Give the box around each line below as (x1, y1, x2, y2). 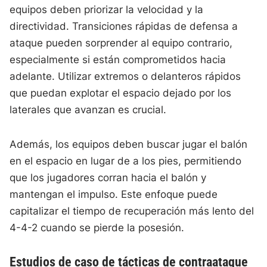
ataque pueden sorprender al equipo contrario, (10, 37, 233, 49)
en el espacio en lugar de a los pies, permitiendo (10, 155, 242, 167)
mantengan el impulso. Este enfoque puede (10, 188, 218, 201)
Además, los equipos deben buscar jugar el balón (10, 138, 248, 151)
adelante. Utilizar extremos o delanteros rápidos (10, 70, 241, 83)
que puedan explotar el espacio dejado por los (10, 87, 232, 100)
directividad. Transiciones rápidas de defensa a (10, 20, 238, 33)
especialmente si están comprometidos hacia (10, 54, 226, 66)
